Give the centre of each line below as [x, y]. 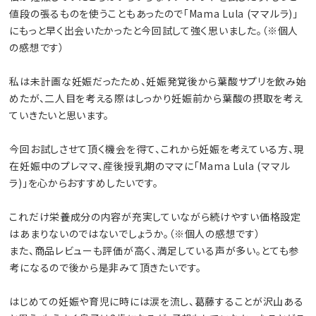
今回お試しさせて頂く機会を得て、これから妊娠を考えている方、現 [157, 148]
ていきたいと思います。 [60, 115]
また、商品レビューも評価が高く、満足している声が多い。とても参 [154, 250]
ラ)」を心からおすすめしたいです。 [84, 182]
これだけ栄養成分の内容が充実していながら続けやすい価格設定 [155, 216]
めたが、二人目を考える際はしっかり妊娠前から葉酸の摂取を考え [156, 98]
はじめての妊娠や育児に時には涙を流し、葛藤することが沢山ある [157, 301]
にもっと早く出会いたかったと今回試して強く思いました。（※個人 [154, 30]
